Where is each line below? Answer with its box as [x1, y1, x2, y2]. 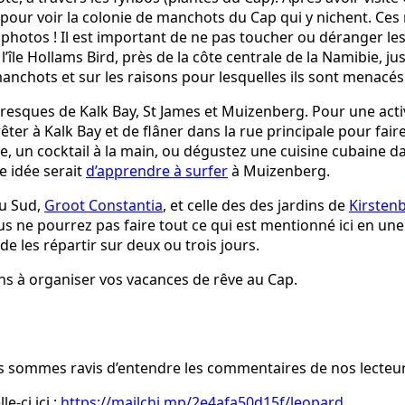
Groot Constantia [44, 194, 163, 215]
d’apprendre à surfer [86, 160, 228, 181]
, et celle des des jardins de [163, 194, 349, 215]
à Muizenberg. [228, 160, 330, 181]
